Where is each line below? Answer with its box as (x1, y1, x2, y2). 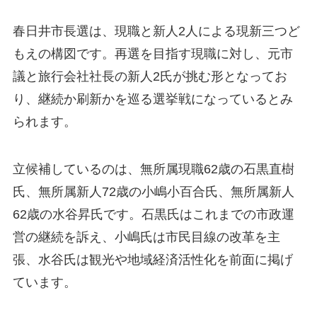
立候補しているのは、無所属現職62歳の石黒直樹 (12, 162, 294, 177)
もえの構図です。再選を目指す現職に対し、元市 (12, 46, 293, 61)
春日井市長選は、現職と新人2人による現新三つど (12, 23, 300, 38)
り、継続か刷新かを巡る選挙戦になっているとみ (12, 91, 293, 106)
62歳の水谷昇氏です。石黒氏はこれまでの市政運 (12, 207, 294, 222)
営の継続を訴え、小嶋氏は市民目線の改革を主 (12, 230, 280, 245)
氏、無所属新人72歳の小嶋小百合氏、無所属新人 (12, 185, 294, 200)
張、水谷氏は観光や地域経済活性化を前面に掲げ (12, 253, 293, 267)
